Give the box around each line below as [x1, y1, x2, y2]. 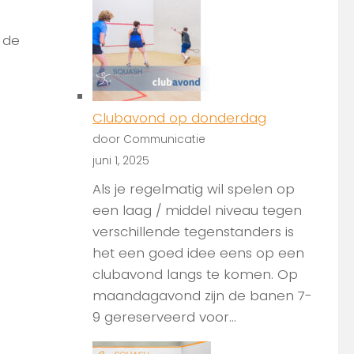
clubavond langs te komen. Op [92, 264, 298, 284]
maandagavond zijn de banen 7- [92, 285, 312, 305]
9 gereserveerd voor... [92, 307, 236, 326]
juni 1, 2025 [92, 153, 149, 169]
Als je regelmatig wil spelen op [92, 179, 295, 198]
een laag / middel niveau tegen [92, 200, 302, 220]
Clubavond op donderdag [92, 108, 266, 128]
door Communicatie [92, 132, 205, 148]
